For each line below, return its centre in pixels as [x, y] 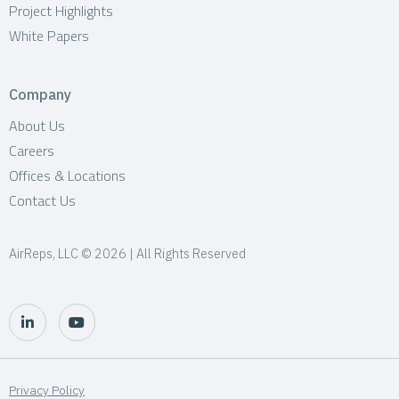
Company [40, 95]
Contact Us [42, 201]
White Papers [49, 36]
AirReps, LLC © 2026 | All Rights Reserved [127, 254]
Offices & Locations [67, 176]
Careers [32, 151]
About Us [37, 126]
